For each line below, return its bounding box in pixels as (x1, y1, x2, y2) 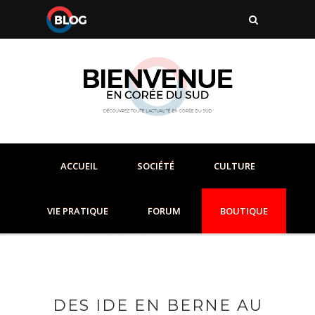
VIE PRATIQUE (47, 205, 108, 218)
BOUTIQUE (220, 205, 268, 218)
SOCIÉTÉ (136, 160, 174, 173)
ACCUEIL (60, 160, 98, 173)
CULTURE (213, 160, 255, 173)
